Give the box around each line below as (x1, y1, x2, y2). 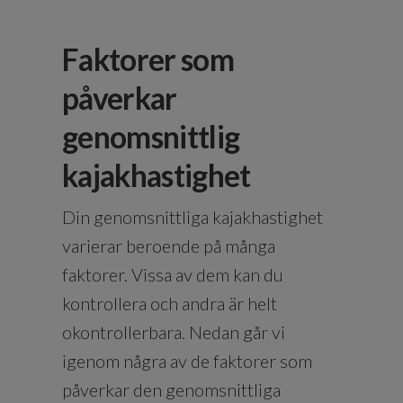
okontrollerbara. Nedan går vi (62, 320, 285, 343)
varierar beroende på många (62, 234, 275, 256)
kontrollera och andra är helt (62, 291, 277, 314)
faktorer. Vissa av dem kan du (62, 263, 283, 285)
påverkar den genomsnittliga (62, 378, 281, 400)
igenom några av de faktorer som (62, 349, 312, 372)
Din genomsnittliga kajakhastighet (62, 205, 323, 228)
